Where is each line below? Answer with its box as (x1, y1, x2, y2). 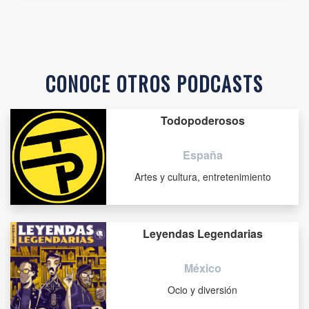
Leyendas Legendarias (142, 225, 263, 241)
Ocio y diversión (168, 282, 238, 297)
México (183, 259, 221, 276)
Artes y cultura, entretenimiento (134, 169, 271, 183)
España (182, 146, 223, 163)
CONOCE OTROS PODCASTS (46, 69, 263, 98)
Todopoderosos (160, 112, 245, 128)
